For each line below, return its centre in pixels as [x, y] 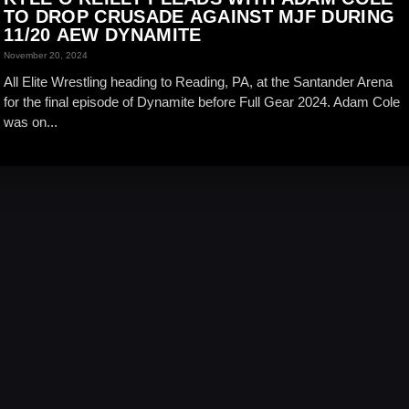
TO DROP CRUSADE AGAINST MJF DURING [199, 16]
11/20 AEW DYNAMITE [103, 35]
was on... [31, 122]
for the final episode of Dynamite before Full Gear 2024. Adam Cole [202, 102]
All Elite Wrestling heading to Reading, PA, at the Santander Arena [198, 82]
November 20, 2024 [46, 55]
